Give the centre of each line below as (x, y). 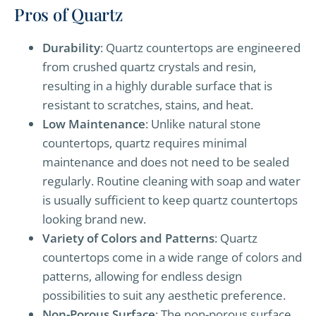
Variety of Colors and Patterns (128, 238)
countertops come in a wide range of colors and (172, 257)
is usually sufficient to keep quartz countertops (170, 200)
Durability (71, 47)
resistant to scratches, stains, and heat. (148, 104)
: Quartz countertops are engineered (200, 47)
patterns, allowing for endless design (142, 276)
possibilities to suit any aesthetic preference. (164, 295)
